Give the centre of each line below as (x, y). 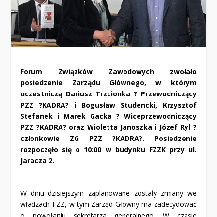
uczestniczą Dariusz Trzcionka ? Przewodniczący (108, 93)
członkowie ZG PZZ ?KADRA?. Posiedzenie (108, 138)
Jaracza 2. (38, 160)
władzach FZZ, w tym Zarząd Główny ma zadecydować (108, 204)
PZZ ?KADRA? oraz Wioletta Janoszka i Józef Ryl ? (108, 127)
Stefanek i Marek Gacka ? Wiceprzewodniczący (108, 116)
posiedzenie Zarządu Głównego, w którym (108, 82)
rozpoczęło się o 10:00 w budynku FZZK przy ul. (108, 149)
